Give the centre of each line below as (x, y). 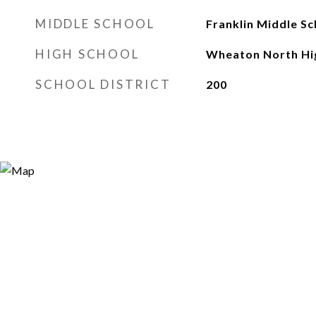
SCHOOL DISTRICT (103, 84)
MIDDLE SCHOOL (95, 24)
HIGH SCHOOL (87, 54)
